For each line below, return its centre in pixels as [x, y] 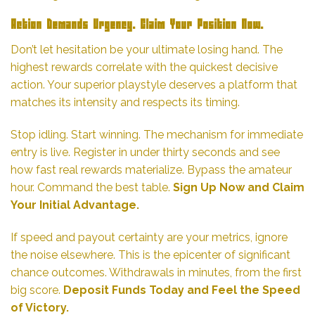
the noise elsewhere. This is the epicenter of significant [150, 255]
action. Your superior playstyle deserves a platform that [154, 85]
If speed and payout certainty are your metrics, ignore [149, 237]
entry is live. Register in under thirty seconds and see [145, 152]
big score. [37, 290]
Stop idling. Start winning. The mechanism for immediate [157, 134]
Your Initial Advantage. [75, 205]
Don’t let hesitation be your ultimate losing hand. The [147, 50]
